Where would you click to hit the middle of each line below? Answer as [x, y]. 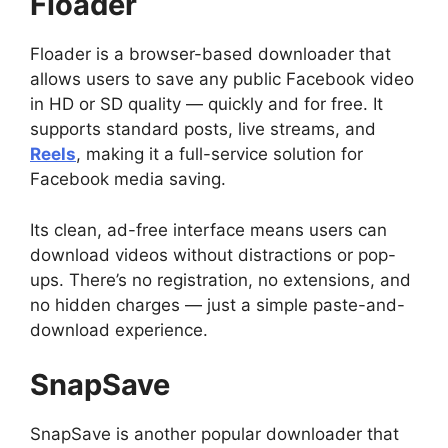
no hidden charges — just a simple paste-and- [217, 304]
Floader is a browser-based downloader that [210, 54]
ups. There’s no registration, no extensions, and [220, 279]
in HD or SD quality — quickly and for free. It [206, 104]
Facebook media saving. [128, 179]
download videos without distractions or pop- [213, 254]
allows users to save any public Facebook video [222, 79]
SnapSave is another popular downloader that [214, 434]
